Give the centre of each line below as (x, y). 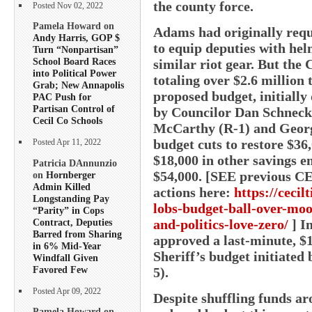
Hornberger (71, 174)
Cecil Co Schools (68, 121)
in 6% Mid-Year (67, 245)
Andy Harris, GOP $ (76, 38)
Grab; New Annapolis (78, 85)
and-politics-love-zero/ (221, 224)
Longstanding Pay (71, 198)
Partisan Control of (74, 109)
